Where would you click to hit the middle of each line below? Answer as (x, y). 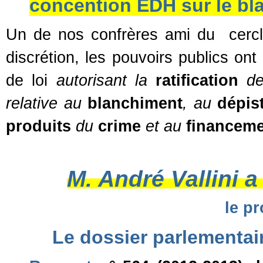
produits (38, 126)
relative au (47, 103)
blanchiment (135, 103)
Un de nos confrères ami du (110, 35)
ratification (197, 80)
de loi (31, 80)
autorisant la (106, 80)
